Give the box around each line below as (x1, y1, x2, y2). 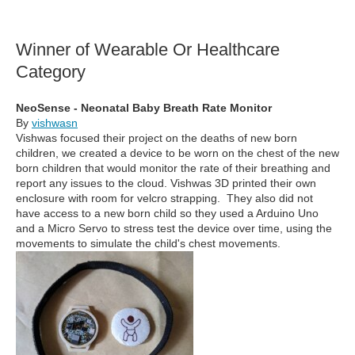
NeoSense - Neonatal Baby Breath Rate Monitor (16, 101, 272, 115)
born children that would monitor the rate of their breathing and (16, 162, 330, 175)
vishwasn (32, 116, 78, 130)
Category (16, 62, 86, 82)
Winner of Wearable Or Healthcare (16, 40, 280, 60)
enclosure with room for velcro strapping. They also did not (16, 192, 313, 205)
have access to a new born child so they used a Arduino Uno (16, 207, 319, 220)
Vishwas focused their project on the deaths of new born (16, 132, 297, 145)
